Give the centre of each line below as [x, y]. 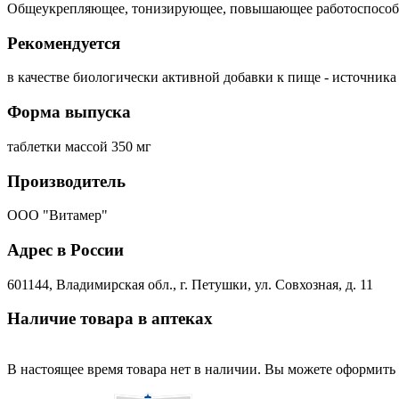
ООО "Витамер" [57, 216]
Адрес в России [65, 249]
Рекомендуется [64, 43]
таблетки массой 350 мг [79, 146]
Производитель [66, 181]
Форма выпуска [69, 112]
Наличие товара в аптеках [110, 319]
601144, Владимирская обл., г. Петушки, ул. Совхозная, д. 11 [190, 284]
